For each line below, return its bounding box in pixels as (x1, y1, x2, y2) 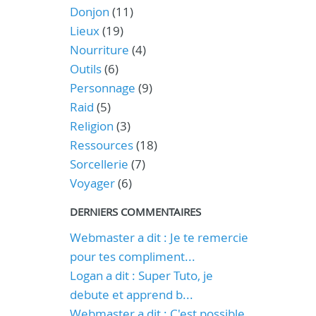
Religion (69, 118, 114, 134)
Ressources (69, 137, 133, 153)
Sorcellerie (69, 156, 128, 172)
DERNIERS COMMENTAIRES (69, 205, 201, 219)
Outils (69, 61, 102, 77)
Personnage (69, 80, 135, 96)
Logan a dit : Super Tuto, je (69, 267, 213, 284)
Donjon (69, 4, 109, 20)
